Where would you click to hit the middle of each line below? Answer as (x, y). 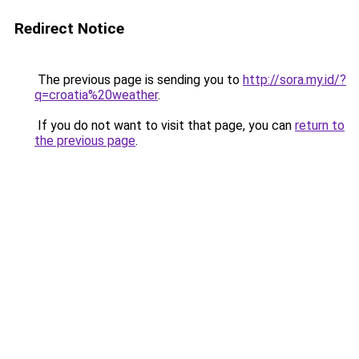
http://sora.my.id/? (294, 80)
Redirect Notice (69, 28)
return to (320, 125)
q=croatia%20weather (96, 95)
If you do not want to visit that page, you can (165, 125)
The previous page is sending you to (139, 80)
